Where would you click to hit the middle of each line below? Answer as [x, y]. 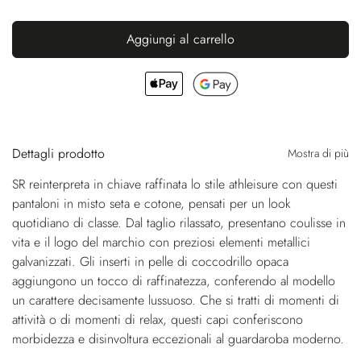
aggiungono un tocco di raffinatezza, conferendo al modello [174, 280]
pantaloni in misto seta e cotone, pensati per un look [151, 203]
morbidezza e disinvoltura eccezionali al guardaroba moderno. [178, 338]
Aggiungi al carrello [180, 39]
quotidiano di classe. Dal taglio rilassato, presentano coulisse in [179, 222]
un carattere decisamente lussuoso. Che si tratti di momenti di [176, 300]
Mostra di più [318, 153]
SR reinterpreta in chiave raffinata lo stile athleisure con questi [175, 184]
